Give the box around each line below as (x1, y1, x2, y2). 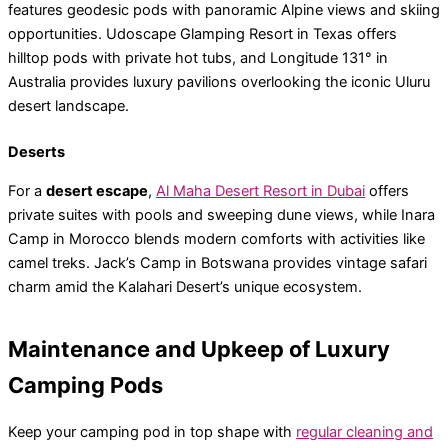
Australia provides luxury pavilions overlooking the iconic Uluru (8, 73, 430, 92)
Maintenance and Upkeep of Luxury (8, 336, 390, 363)
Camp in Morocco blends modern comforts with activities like (8, 229, 425, 248)
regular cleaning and (296, 422, 433, 441)
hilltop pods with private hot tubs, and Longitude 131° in (8, 49, 388, 68)
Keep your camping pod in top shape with (8, 422, 296, 441)
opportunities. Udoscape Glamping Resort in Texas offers (8, 25, 397, 44)
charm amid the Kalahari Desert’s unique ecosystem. (8, 277, 362, 296)
